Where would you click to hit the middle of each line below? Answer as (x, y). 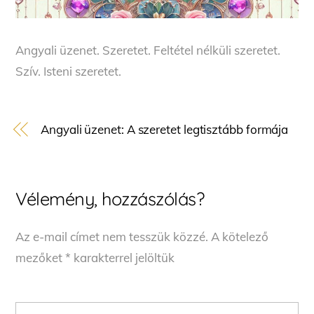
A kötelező (240, 236)
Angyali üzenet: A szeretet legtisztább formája (165, 130)
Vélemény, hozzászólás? (110, 198)
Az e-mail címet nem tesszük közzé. (112, 236)
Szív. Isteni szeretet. (69, 71)
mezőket (41, 257)
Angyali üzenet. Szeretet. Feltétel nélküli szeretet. (148, 50)
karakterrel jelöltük (123, 257)
